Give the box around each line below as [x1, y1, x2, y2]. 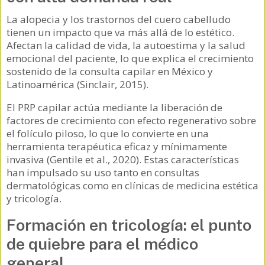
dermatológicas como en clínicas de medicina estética [7, 179, 258, 193]
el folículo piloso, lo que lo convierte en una [7, 127, 209, 141]
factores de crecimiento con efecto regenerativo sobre [7, 114, 256, 128]
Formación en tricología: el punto [7, 215, 251, 235]
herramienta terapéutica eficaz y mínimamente [7, 140, 227, 154]
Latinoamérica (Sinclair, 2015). [7, 77, 148, 92]
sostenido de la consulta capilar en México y [7, 64, 213, 79]
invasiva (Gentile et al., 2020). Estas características [7, 153, 239, 167]
